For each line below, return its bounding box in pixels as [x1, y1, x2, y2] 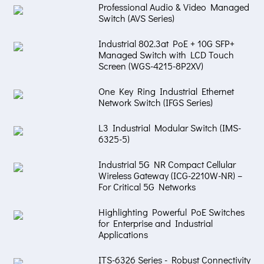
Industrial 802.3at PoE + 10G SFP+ [98, 37, 235, 49]
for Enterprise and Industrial [98, 216, 213, 229]
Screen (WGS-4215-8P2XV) [98, 59, 203, 72]
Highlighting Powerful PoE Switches [98, 205, 245, 218]
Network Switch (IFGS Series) [98, 95, 213, 108]
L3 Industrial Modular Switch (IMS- [98, 121, 241, 134]
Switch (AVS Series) [98, 11, 174, 24]
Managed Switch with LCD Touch [98, 48, 234, 61]
